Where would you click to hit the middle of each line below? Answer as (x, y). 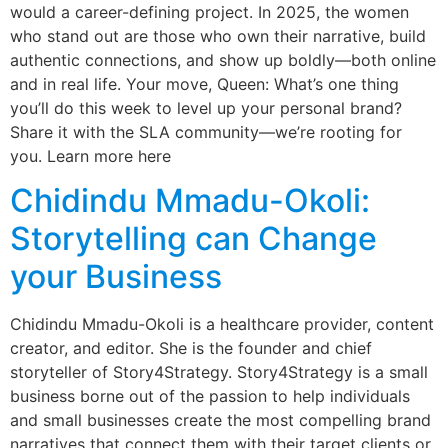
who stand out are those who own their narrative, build (218, 36)
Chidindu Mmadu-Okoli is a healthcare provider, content (222, 324)
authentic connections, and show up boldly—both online (223, 60)
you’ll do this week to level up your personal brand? (206, 108)
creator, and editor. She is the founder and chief (191, 348)
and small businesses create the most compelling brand (220, 420)
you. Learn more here (90, 156)
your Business (116, 277)
